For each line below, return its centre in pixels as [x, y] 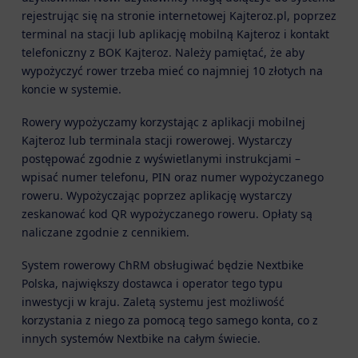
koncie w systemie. [71, 89]
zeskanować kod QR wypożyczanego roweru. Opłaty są [167, 214]
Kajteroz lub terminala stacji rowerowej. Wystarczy [156, 140]
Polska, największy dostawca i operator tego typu [152, 284]
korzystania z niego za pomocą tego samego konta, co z [169, 320]
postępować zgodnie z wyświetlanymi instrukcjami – [161, 159]
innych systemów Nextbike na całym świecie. [141, 339]
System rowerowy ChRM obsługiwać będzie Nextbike [162, 265]
